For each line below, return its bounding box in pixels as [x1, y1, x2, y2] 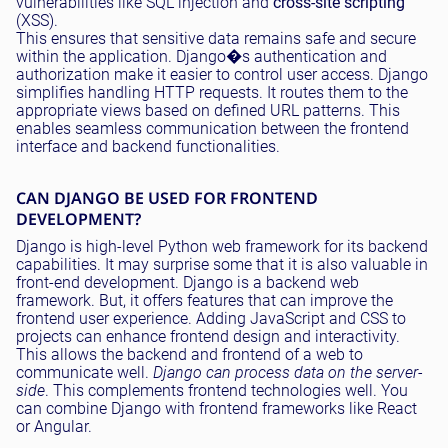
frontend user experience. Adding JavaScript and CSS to [16, 308, 406, 328]
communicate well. [16, 362, 153, 382]
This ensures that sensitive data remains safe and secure [16, 28, 416, 48]
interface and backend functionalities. [16, 136, 280, 156]
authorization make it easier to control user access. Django [16, 64, 428, 84]
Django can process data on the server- [153, 362, 423, 382]
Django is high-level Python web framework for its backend [16, 236, 428, 256]
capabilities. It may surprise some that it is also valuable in [16, 254, 428, 274]
